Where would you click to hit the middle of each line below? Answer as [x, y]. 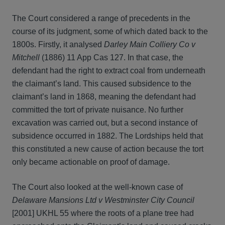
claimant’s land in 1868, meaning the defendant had [104, 97]
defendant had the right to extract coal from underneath [109, 71]
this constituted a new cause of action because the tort [108, 149]
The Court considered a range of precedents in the [101, 18]
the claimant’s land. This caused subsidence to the [102, 84]
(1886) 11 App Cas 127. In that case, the [113, 58]
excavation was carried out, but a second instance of [105, 123]
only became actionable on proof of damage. [91, 162]
